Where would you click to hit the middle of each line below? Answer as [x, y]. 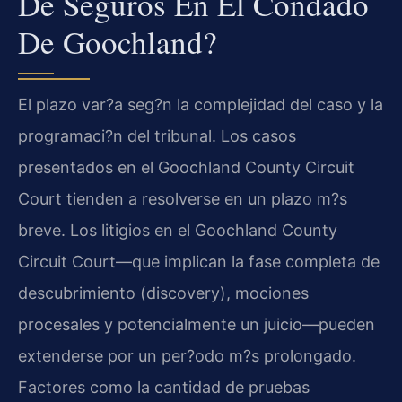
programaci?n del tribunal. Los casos [157, 135]
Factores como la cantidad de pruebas [164, 387]
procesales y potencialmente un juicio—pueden [197, 324]
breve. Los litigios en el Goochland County [178, 230]
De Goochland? [118, 41]
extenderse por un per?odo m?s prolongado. [187, 355]
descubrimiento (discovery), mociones [163, 293]
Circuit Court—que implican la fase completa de [199, 261]
